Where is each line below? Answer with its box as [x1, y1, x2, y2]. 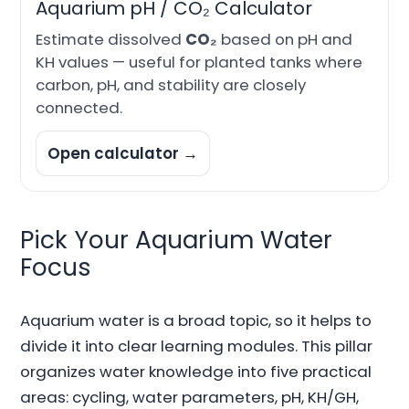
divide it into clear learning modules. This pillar [20, 335, 373, 358]
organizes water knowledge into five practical [20, 361, 372, 383]
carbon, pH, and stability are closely [36, 74, 307, 97]
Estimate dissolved [36, 28, 186, 51]
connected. [36, 97, 123, 120]
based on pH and [217, 28, 353, 51]
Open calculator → [47, 142, 199, 165]
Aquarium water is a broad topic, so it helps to [20, 309, 372, 332]
